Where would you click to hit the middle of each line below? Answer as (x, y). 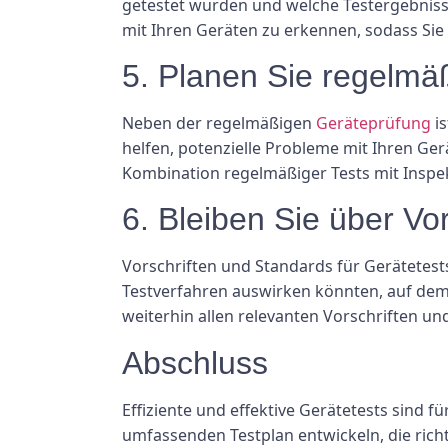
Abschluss (195, 362)
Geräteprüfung (373, 123)
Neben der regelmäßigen (219, 123)
